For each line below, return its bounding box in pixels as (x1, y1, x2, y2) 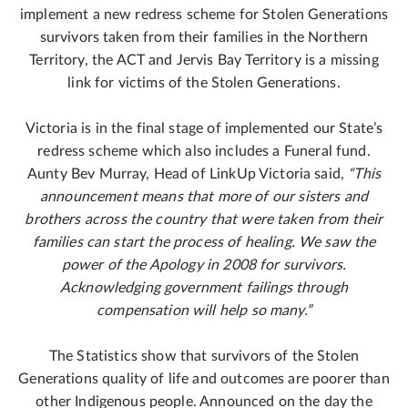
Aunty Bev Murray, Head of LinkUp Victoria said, (27, 167, 349, 181)
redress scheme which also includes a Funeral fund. (37, 144, 371, 158)
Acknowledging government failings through (59, 280, 349, 295)
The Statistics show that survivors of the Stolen (48, 349, 360, 363)
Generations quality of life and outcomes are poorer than (18, 372, 390, 386)
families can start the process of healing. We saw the (32, 235, 376, 250)
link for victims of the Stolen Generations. (67, 76, 341, 90)
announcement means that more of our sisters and (39, 189, 369, 204)
